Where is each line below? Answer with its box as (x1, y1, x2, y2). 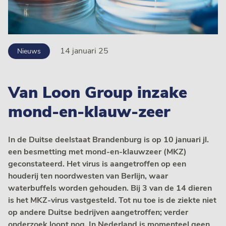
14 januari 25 (60, 45, 108, 56)
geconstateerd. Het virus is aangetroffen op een (8, 158, 186, 169)
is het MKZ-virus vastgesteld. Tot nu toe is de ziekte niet (8, 194, 216, 206)
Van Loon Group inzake (8, 81, 187, 103)
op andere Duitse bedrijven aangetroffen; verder (8, 206, 188, 218)
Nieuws (17, 46, 41, 56)
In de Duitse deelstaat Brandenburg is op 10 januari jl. (8, 134, 209, 145)
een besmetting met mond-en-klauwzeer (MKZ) (8, 146, 187, 157)
